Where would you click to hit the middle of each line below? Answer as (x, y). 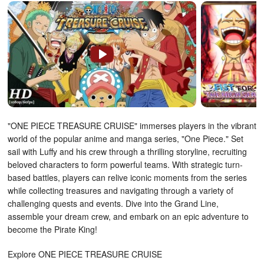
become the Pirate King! (52, 229)
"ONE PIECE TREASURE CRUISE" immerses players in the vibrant (132, 126)
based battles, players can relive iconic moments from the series (127, 177)
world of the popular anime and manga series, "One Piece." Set (126, 138)
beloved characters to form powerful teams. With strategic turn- (125, 164)
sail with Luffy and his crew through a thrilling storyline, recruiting (127, 151)
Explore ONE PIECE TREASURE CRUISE (85, 254)
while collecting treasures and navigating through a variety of (121, 190)
